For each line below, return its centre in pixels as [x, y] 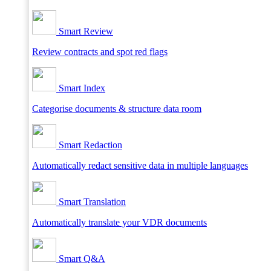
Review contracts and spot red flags [100, 52]
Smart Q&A [81, 259]
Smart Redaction [89, 145]
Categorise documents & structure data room [117, 109]
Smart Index [81, 88]
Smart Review [85, 31]
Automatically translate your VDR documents [119, 222]
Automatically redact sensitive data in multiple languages [140, 165]
